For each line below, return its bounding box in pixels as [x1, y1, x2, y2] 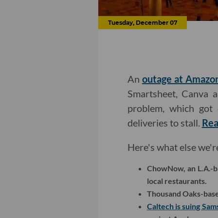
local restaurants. [146, 176, 207, 186]
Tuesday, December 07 [108, 19, 177, 27]
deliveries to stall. [127, 117, 202, 129]
